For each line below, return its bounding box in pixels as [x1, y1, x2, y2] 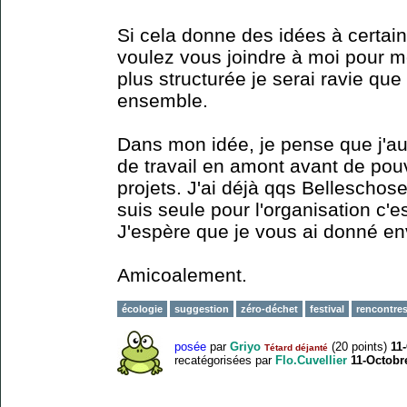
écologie [122, 303, 163, 314]
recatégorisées [174, 352, 252, 367]
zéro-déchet [241, 303, 298, 314]
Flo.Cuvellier [275, 352, 347, 367]
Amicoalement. [117, 264, 247, 285]
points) [348, 339, 387, 353]
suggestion [174, 303, 229, 314]
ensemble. [117, 90, 208, 111]
